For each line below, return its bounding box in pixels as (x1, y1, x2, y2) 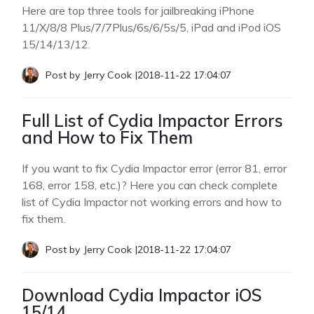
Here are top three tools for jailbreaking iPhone (22, 4, 255, 18)
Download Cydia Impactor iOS (22, 285, 263, 306)
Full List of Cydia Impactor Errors (22, 110, 284, 131)
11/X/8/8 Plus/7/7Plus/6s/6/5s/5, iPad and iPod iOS (22, 20, 282, 34)
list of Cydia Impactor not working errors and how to (22, 195, 282, 209)
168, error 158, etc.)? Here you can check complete (22, 178, 278, 192)
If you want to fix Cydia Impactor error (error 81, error (22, 161, 287, 175)
